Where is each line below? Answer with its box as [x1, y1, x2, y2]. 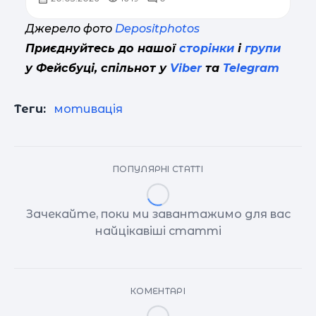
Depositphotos [115, 21, 200, 35]
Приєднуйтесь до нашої [25, 41, 179, 55]
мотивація [54, 102, 123, 116]
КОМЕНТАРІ [130, 285, 186, 296]
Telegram [223, 61, 279, 75]
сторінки [179, 41, 234, 55]
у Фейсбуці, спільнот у [25, 61, 170, 75]
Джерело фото [25, 21, 115, 35]
